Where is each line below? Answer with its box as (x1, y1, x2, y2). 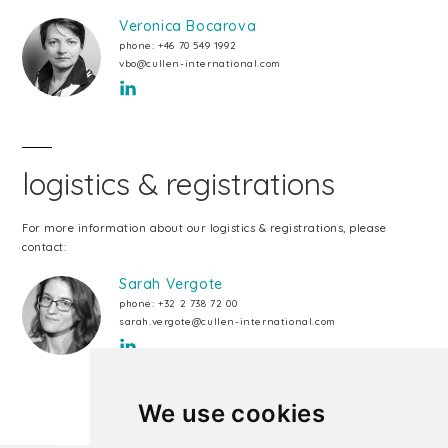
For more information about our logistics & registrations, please (22, 221, 386, 235)
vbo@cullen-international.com (119, 57, 281, 70)
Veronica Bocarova (119, 17, 257, 35)
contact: (22, 240, 66, 254)
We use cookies (137, 399, 326, 428)
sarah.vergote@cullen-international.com (119, 315, 336, 328)
